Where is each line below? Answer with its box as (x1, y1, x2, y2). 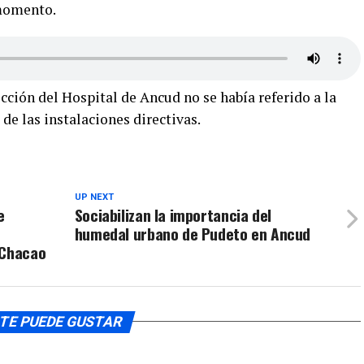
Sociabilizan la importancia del (74, 202, 271, 227)
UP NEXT (74, 191, 114, 202)
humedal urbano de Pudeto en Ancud (74, 221, 311, 245)
